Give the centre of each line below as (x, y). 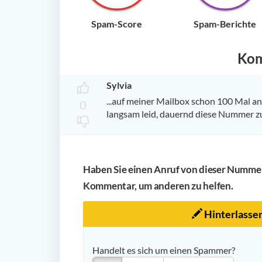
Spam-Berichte (225, 23)
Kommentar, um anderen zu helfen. (158, 185)
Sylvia (119, 85)
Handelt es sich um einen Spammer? (164, 250)
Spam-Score (117, 23)
